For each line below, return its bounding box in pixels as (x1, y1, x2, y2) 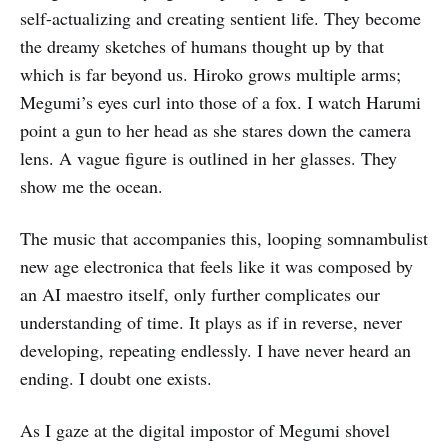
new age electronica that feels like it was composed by (20, 254, 413, 278)
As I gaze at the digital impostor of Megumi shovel (20, 418, 390, 442)
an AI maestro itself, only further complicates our (20, 282, 380, 306)
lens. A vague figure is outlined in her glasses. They (20, 146, 397, 170)
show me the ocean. (20, 174, 163, 198)
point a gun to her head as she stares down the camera (20, 118, 411, 142)
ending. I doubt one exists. (20, 366, 212, 390)
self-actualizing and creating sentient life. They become (20, 6, 421, 30)
